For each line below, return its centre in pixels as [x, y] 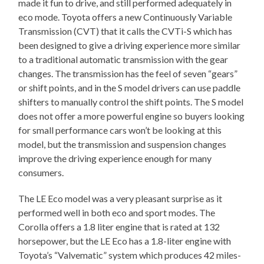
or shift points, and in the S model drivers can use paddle [130, 87]
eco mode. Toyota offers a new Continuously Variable [126, 16]
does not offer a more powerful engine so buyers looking [132, 115]
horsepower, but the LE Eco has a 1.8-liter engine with [125, 240]
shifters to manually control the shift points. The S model [131, 101]
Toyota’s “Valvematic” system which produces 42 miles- [130, 255]
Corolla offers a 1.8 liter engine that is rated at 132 [119, 226]
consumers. [41, 172]
